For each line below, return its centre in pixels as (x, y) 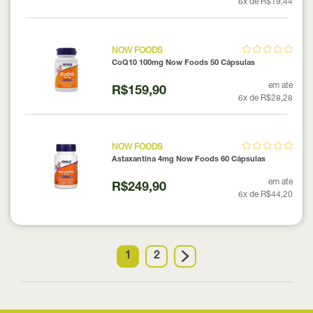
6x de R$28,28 (265, 98)
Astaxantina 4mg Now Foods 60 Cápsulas (188, 159)
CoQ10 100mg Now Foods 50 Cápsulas (183, 63)
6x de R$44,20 (265, 195)
